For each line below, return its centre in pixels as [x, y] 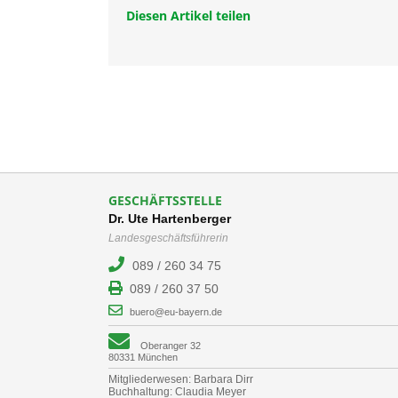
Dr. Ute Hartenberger [170, 219]
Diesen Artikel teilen [188, 16]
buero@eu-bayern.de [176, 312]
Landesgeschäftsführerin [168, 238]
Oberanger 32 [171, 346]
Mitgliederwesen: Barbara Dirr [181, 379]
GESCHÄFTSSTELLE [165, 200]
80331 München [143, 357]
